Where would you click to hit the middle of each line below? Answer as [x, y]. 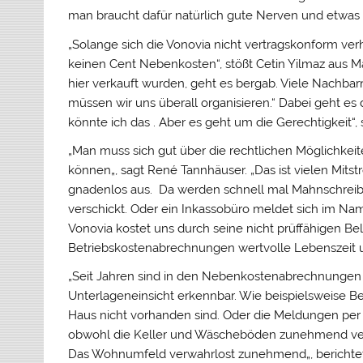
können [90, 171]
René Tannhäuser [196, 171]
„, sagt [130, 171]
